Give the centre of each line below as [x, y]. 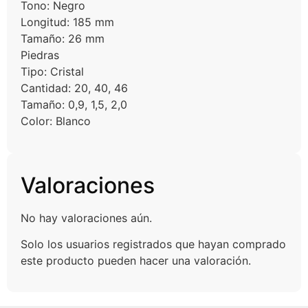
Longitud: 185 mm [67, 22]
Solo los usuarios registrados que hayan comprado [153, 244]
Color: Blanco [56, 121]
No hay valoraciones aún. [86, 218]
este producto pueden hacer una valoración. [136, 261]
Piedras [40, 55]
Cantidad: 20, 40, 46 [74, 88]
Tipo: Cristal [52, 72]
